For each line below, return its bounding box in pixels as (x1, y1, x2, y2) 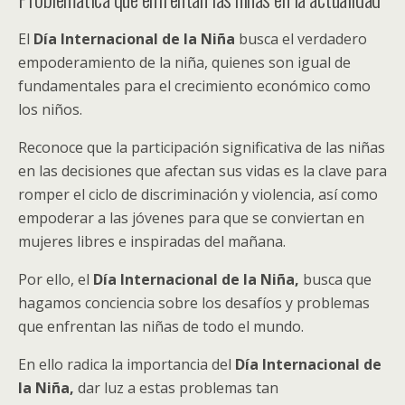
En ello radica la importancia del (18, 354, 235, 374)
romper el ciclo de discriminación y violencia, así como (18, 184, 378, 204)
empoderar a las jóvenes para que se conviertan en (18, 208, 364, 228)
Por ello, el (18, 269, 93, 289)
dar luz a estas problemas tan (78, 378, 278, 398)
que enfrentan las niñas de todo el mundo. (18, 316, 304, 336)
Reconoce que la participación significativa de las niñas (18, 137, 385, 157)
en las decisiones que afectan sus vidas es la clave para (18, 161, 387, 181)
